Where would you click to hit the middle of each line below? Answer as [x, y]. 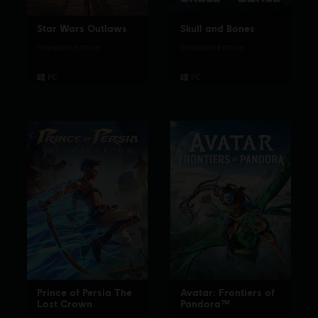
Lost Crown [65, 304]
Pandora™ [205, 304]
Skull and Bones [218, 28]
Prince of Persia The [85, 292]
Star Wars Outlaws [82, 28]
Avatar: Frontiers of [227, 292]
